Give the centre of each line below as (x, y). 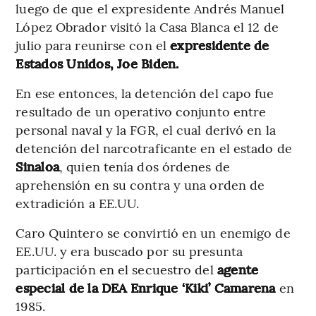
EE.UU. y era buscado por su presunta (129, 250)
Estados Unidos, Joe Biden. (97, 63)
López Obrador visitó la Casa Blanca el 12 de (147, 26)
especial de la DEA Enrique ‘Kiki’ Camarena (146, 287)
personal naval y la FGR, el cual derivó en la (146, 129)
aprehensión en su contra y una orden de (140, 184)
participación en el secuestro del (116, 269)
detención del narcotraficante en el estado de (154, 147)
